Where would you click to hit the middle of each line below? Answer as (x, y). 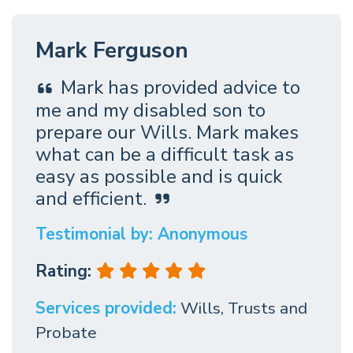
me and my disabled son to (150, 110)
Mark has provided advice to (180, 88)
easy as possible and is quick (159, 176)
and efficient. (91, 198)
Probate (66, 332)
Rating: (66, 271)
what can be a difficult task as (165, 154)
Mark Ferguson (112, 51)
